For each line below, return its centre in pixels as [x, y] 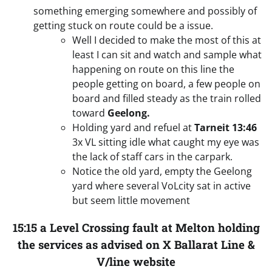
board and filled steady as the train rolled [167, 99]
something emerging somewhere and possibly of [145, 11]
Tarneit [212, 128]
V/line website [136, 261]
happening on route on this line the [153, 70]
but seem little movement [131, 201]
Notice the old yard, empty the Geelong [162, 172]
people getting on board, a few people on [166, 84]
